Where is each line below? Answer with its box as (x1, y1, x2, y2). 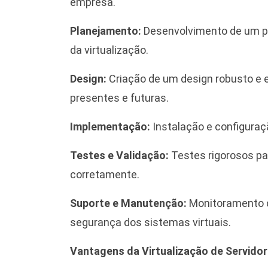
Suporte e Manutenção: (70, 197, 189, 210)
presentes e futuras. (70, 92, 169, 105)
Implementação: (70, 120, 150, 133)
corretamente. (70, 168, 139, 181)
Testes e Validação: (70, 149, 169, 162)
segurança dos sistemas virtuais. (70, 216, 231, 229)
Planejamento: (70, 25, 141, 38)
